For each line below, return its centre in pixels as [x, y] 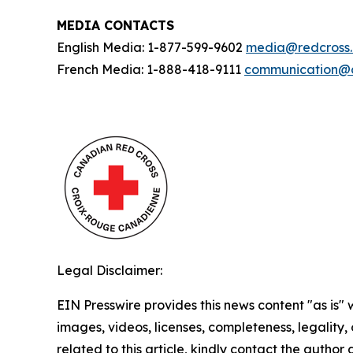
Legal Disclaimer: [110, 270]
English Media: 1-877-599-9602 [151, 47]
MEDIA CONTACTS [115, 25]
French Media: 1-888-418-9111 [150, 69]
